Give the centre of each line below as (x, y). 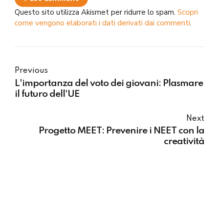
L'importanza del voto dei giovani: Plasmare (109, 83)
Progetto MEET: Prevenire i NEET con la (121, 131)
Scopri (188, 12)
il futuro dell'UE (47, 94)
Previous (31, 71)
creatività (184, 142)
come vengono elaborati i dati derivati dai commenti (102, 23)
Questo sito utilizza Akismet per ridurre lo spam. (96, 12)
